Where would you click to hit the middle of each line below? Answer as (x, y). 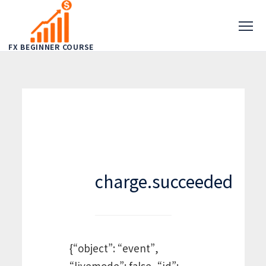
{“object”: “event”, (114, 248)
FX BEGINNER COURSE (51, 46)
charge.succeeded (164, 181)
